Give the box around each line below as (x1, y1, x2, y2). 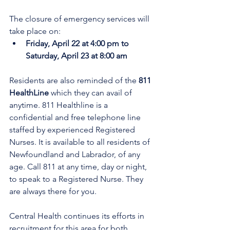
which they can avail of (49, 88, 134, 98)
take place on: (9, 26, 61, 36)
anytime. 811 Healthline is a (9, 100, 110, 110)
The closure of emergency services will (9, 14, 151, 24)
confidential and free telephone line (9, 112, 143, 122)
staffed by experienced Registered (9, 125, 137, 135)
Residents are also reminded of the (9, 75, 139, 85)
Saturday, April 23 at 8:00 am (26, 51, 127, 61)
